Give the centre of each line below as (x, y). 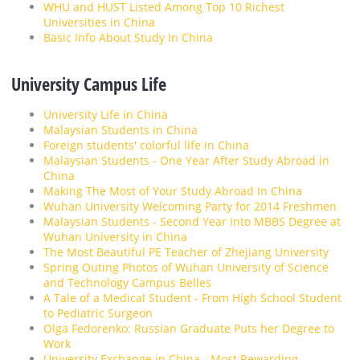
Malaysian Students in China (121, 130)
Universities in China (99, 22)
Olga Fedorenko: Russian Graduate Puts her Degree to (189, 329)
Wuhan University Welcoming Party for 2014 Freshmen (190, 207)
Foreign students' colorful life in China (146, 145)
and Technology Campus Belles (127, 283)
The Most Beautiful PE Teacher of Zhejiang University (186, 252)
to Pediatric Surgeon (98, 313)
